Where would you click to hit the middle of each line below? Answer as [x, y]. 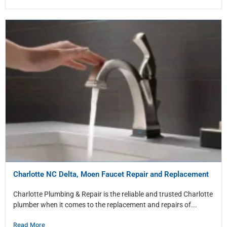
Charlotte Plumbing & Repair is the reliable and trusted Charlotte [113, 194]
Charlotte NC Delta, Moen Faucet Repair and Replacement [111, 175]
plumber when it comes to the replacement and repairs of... [105, 205]
